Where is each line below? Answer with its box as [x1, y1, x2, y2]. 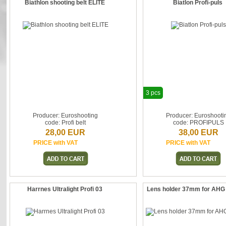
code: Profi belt [45, 119, 86, 126]
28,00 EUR [45, 128, 86, 137]
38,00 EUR [178, 128, 218, 137]
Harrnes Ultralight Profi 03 [27, 186, 103, 193]
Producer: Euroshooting [33, 112, 98, 119]
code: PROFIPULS [173, 119, 224, 126]
